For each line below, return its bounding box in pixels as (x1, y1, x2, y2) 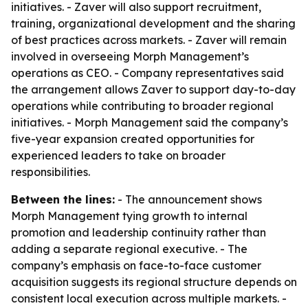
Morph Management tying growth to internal (11, 209, 247, 223)
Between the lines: (11, 192, 115, 206)
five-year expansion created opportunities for (11, 132, 254, 146)
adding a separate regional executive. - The (11, 242, 247, 256)
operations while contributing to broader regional (11, 99, 274, 113)
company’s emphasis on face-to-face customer (11, 258, 261, 272)
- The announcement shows (115, 192, 262, 206)
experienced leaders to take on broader (11, 148, 225, 162)
